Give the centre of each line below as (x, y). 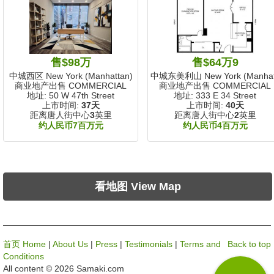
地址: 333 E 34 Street (215, 96)
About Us (70, 244)
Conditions (24, 256)
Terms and (200, 244)
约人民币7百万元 (71, 126)
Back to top (249, 244)
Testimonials (149, 244)
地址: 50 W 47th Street (71, 96)
